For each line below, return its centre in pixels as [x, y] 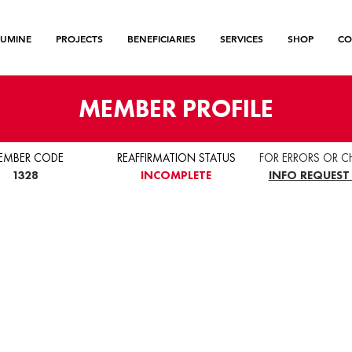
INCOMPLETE [176, 175]
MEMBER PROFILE [176, 109]
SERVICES [242, 38]
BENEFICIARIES [161, 38]
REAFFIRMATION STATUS [176, 158]
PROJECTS [79, 38]
